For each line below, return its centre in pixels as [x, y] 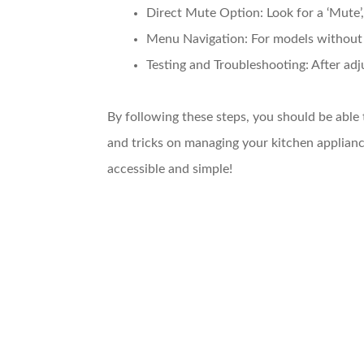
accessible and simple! [170, 169]
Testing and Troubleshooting [226, 65]
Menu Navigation [195, 39]
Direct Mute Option [203, 13]
